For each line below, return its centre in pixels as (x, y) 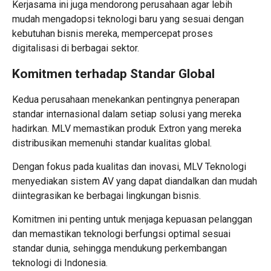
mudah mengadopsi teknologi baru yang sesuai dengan (128, 19)
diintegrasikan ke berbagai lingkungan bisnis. (106, 196)
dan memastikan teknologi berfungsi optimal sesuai (121, 234)
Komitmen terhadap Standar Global (113, 74)
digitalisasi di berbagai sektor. (76, 48)
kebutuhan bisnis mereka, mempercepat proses (113, 34)
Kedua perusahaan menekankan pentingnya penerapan (126, 100)
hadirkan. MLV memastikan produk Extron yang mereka (127, 129)
